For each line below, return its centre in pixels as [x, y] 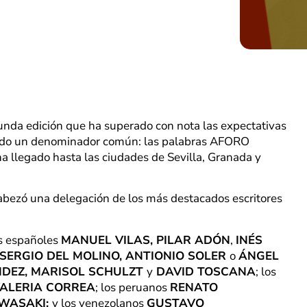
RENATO [194, 287]
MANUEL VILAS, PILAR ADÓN [146, 240]
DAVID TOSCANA [204, 271]
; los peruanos [133, 287]
